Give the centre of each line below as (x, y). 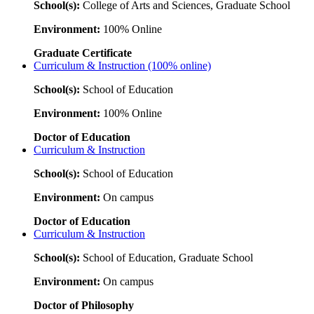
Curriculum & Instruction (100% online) (122, 65)
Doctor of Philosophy (84, 305)
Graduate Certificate (83, 53)
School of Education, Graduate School (166, 257)
